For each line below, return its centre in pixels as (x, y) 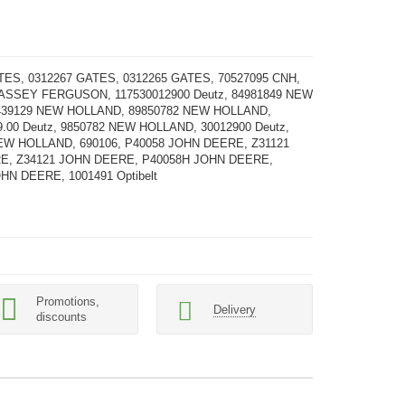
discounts (62, 317)
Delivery (234, 309)
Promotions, (68, 301)
